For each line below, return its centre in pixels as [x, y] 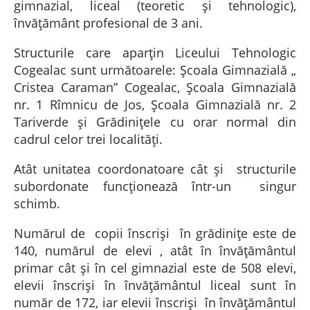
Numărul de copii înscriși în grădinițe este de [155, 233]
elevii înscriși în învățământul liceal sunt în [155, 285]
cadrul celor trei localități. [88, 139]
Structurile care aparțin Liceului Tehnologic [155, 53]
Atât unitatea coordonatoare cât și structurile [155, 169]
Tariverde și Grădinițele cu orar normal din [155, 122]
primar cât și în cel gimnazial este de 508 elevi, [155, 268]
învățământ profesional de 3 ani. [108, 23]
